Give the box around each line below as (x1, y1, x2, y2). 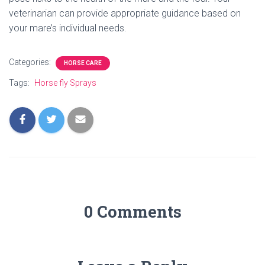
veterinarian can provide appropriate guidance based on (9, 8, 241, 19)
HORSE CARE (64, 60, 102, 66)
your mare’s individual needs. (9, 22, 127, 34)
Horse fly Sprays (34, 78, 96, 88)
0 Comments (83, 201, 182, 222)
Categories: (9, 57, 53, 67)
